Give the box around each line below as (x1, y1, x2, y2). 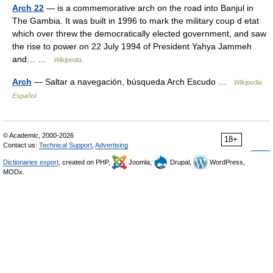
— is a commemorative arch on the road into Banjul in (44, 3, 253, 13)
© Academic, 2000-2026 (3, 132, 74, 139)
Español (12, 92, 36, 99)
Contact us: (3, 141, 39, 149)
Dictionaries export (3, 158, 58, 166)
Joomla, (127, 158, 154, 166)
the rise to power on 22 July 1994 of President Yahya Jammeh (12, 41, 252, 51)
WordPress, (208, 158, 245, 166)
